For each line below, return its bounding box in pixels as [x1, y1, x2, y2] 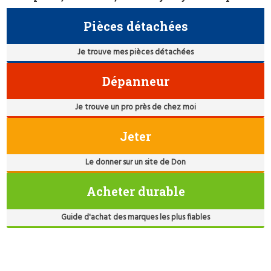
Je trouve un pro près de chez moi [75, 100, 196, 114]
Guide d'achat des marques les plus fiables [61, 211, 210, 224]
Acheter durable [86, 183, 185, 199]
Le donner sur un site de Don [85, 155, 186, 169]
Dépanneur [102, 73, 169, 89]
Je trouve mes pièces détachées [77, 45, 194, 59]
